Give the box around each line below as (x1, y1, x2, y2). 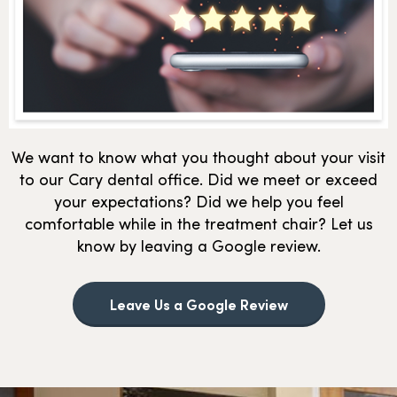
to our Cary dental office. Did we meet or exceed (19, 168, 378, 190)
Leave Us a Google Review (109, 295, 288, 314)
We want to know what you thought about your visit (12, 146, 385, 167)
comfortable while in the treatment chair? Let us (24, 213, 373, 234)
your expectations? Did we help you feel (53, 191, 344, 212)
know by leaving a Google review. (76, 235, 321, 256)
